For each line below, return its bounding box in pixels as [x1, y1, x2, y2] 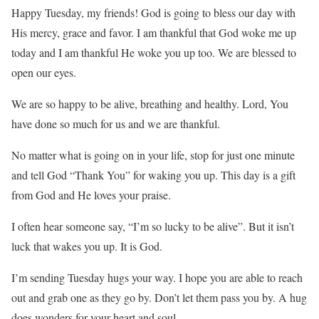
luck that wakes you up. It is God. [11, 239, 162, 254]
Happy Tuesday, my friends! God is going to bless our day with [11, 5, 296, 21]
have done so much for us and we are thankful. [11, 116, 220, 132]
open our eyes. [11, 65, 76, 80]
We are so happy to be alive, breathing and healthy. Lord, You [11, 96, 288, 112]
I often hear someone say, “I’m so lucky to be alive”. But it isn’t [11, 219, 294, 234]
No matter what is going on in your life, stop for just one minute [11, 147, 295, 163]
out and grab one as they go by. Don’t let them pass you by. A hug [11, 290, 307, 305]
